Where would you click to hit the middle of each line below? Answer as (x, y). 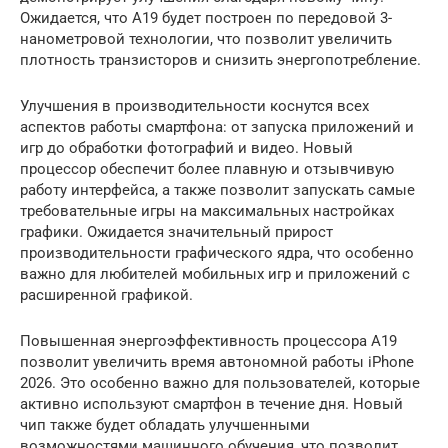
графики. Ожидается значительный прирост (176, 232)
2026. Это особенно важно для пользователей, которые (220, 383)
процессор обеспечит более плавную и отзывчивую (207, 169)
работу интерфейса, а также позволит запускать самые (217, 190)
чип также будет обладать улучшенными (165, 425)
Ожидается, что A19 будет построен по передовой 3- (206, 18)
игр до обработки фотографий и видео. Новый (186, 148)
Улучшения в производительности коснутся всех (194, 106)
